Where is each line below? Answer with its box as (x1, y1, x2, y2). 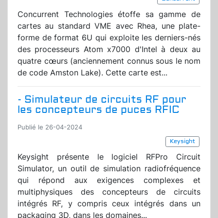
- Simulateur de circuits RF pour (18, 93, 186, 107)
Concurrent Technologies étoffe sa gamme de (18, 9, 200, 19)
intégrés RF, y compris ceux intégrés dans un (18, 199, 200, 209)
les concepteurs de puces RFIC (18, 103, 180, 117)
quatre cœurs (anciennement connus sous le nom (18, 56, 200, 66)
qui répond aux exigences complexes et (18, 175, 200, 185)
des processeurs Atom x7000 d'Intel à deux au (18, 44, 200, 54)
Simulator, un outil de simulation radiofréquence (18, 163, 200, 174)
